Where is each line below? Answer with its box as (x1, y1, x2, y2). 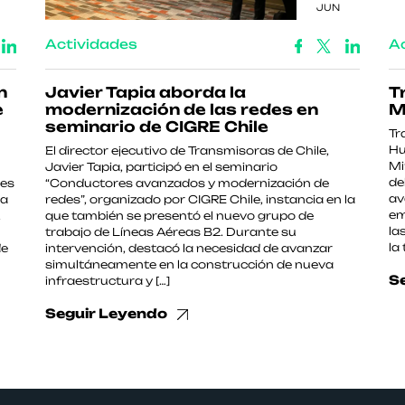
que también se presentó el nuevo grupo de (45, 209, 314, 222)
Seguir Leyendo (45, 306, 170, 321)
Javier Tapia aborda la (45, 83, 246, 101)
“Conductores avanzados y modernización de (45, 176, 329, 190)
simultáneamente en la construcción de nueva (45, 258, 334, 271)
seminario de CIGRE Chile (45, 118, 268, 136)
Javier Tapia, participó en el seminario (45, 160, 278, 174)
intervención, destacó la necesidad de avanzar (45, 241, 333, 255)
